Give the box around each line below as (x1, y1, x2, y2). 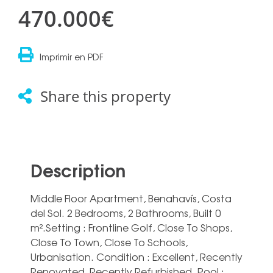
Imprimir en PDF (40, 51, 104, 63)
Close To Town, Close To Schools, (30, 235, 188, 250)
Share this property (40, 86, 171, 107)
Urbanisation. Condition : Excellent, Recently (30, 249, 243, 264)
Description (30, 156, 126, 183)
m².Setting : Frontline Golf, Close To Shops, (30, 220, 232, 235)
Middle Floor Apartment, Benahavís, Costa (30, 191, 232, 206)
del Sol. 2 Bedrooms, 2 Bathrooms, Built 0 (30, 205, 221, 221)
